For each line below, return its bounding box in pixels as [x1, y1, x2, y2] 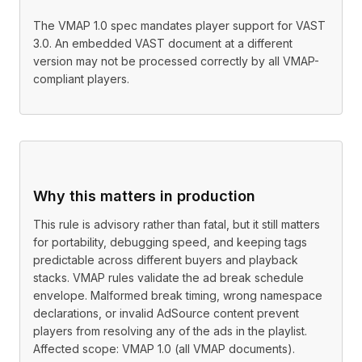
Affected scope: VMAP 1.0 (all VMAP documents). [33, 342, 295, 356]
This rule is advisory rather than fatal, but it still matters [33, 217, 320, 231]
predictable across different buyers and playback [33, 253, 298, 267]
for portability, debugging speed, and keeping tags [33, 235, 307, 249]
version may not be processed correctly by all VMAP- [33, 54, 319, 68]
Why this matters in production [33, 187, 255, 204]
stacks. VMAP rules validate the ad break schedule [33, 271, 304, 284]
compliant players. [33, 72, 129, 86]
